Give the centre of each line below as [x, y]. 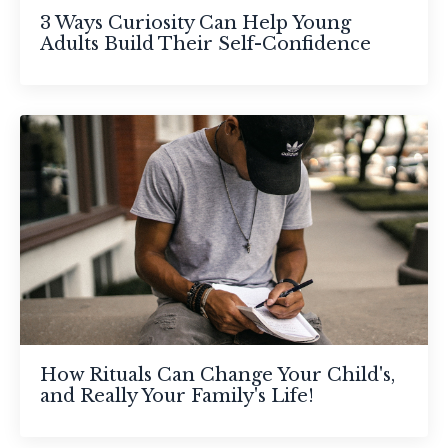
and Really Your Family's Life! [177, 395]
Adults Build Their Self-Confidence [205, 44]
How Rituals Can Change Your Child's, [217, 374]
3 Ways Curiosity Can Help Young [195, 23]
